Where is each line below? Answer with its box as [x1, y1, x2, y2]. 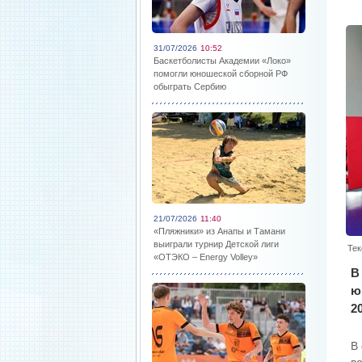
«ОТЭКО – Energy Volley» [154, 252, 258, 262]
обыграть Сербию [154, 82, 226, 91]
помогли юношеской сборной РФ [154, 69, 288, 78]
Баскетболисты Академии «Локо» [154, 56, 291, 65]
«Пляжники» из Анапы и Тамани [154, 226, 285, 236]
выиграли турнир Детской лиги [154, 239, 279, 249]
